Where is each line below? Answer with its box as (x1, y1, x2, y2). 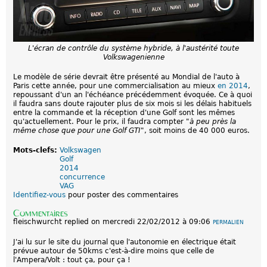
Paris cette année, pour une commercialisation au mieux (13, 81, 218, 90)
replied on (62, 217, 103, 226)
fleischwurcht (13, 217, 62, 226)
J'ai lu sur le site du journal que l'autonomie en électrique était (13, 237, 236, 246)
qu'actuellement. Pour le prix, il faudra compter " (13, 117, 190, 126)
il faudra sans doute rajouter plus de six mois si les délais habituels (13, 99, 252, 108)
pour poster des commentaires (66, 190, 178, 199)
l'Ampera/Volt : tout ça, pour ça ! (13, 255, 131, 264)
